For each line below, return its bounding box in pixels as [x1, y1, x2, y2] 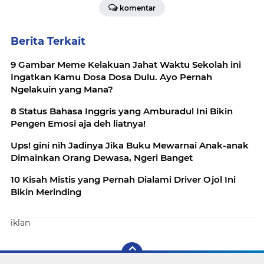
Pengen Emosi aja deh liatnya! [11, 117, 146, 129]
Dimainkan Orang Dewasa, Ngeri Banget [11, 151, 193, 163]
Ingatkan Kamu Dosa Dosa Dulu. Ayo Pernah [11, 71, 212, 82]
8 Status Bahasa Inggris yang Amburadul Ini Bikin [11, 105, 233, 117]
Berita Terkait [11, 34, 85, 48]
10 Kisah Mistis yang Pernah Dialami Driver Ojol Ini [11, 173, 236, 185]
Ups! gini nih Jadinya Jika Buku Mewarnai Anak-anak [11, 139, 249, 151]
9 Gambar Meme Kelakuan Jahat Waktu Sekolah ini [11, 58, 241, 70]
